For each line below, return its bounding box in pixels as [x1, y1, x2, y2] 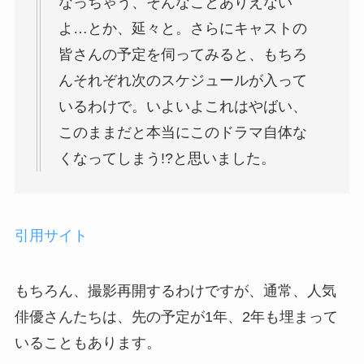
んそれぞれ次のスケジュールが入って [58, 72, 307, 89]
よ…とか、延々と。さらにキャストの [58, 20, 307, 37]
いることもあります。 [14, 334, 161, 351]
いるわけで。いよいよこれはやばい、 [58, 98, 307, 115]
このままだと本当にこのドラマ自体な [58, 124, 307, 141]
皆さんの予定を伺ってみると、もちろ [58, 46, 307, 63]
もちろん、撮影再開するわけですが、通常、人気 [14, 282, 336, 299]
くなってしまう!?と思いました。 [58, 150, 275, 167]
